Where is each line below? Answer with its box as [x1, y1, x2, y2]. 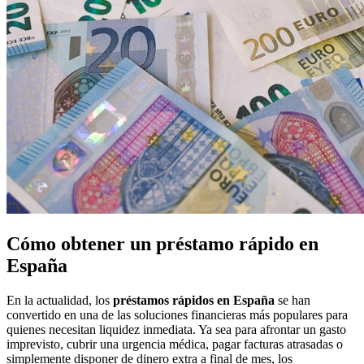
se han [275, 292, 310, 307]
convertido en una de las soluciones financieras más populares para [6, 307, 348, 322]
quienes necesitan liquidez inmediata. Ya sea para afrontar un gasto [6, 322, 346, 336]
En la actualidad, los [6, 292, 113, 307]
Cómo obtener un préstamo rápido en [6, 232, 318, 254]
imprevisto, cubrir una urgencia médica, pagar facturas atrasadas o [6, 336, 343, 351]
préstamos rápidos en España [113, 292, 275, 307]
